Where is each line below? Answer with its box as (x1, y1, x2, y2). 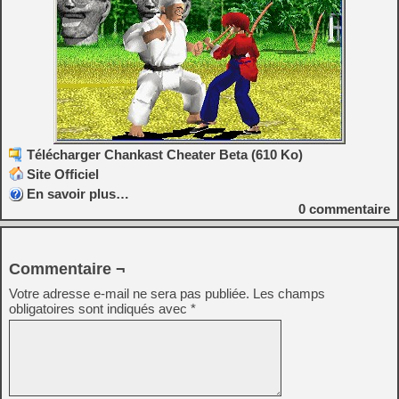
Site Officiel (27, 167, 99, 182)
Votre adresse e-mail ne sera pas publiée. (9, 286, 249, 301)
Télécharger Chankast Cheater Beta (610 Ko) (27, 147, 303, 162)
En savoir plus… (27, 186, 129, 201)
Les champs (253, 286, 325, 301)
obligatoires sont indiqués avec (9, 301, 191, 316)
